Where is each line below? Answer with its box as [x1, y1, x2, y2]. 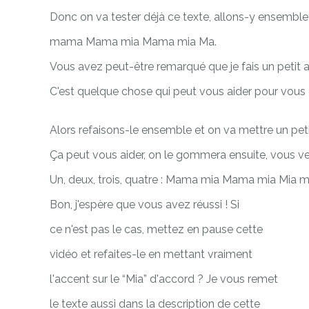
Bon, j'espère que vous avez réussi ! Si [50, 197, 239, 211]
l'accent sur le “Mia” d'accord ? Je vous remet [50, 272, 278, 286]
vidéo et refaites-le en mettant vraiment [50, 247, 252, 261]
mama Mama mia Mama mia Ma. [50, 34, 217, 48]
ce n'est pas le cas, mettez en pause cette [50, 222, 263, 236]
